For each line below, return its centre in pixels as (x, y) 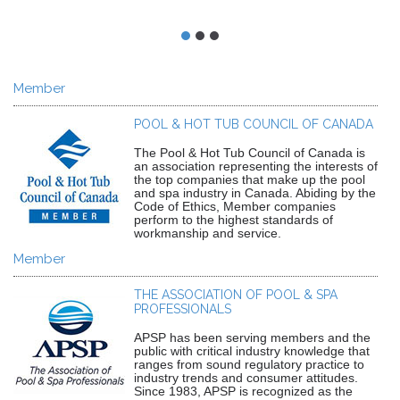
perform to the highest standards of (233, 220)
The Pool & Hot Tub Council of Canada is (250, 153)
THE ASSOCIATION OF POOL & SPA (236, 295)
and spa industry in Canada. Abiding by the (255, 193)
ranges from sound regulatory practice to (249, 364)
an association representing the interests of (256, 166)
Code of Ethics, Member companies (235, 206)
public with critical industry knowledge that (252, 351)
